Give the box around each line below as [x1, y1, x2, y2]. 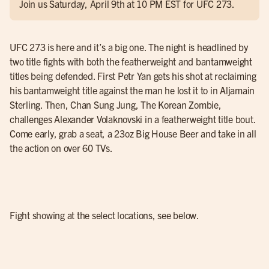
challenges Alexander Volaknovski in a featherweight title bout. [10, 113, 256, 125]
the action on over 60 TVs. [10, 142, 113, 154]
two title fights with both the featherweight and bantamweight [10, 55, 252, 67]
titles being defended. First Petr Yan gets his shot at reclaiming [10, 70, 256, 82]
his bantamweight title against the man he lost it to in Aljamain [10, 84, 255, 96]
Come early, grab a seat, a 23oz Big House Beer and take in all [10, 127, 256, 139]
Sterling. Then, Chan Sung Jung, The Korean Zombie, [10, 98, 222, 110]
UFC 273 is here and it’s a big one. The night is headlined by [10, 41, 248, 53]
